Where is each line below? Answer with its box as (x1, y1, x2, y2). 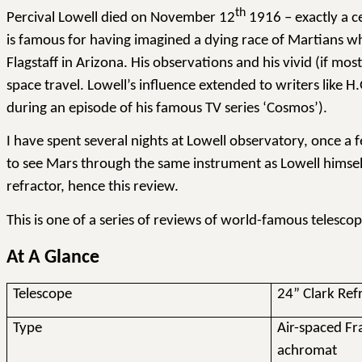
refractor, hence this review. (6, 179, 179, 196)
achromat (277, 343, 338, 360)
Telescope (13, 287, 73, 303)
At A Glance (6, 247, 99, 267)
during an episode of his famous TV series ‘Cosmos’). (6, 100, 327, 116)
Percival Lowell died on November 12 (6, 10, 235, 26)
